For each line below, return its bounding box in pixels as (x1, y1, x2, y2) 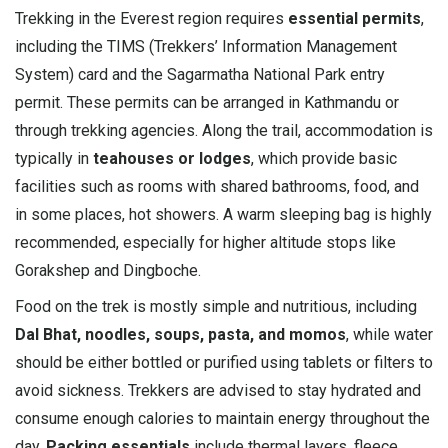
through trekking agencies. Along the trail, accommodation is (15, 120, 433, 140)
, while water (346, 324, 433, 344)
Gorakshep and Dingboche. (15, 260, 201, 280)
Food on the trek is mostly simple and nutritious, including (15, 296, 417, 316)
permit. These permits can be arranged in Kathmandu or (15, 92, 399, 112)
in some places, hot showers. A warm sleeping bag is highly (15, 204, 432, 224)
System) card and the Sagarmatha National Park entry (15, 64, 385, 84)
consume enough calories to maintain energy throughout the (15, 408, 430, 428)
